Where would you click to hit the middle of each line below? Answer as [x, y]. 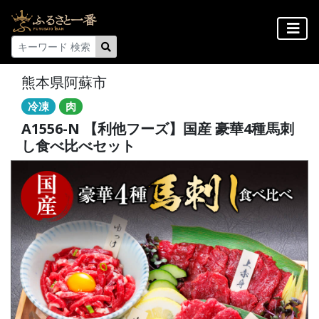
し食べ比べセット [78, 145]
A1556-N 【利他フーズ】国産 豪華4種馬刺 [158, 128]
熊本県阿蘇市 [64, 82]
